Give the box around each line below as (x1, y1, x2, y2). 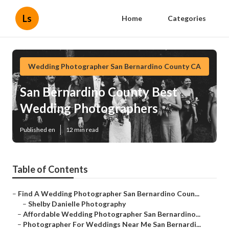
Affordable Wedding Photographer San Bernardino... (23, 210, 200, 219)
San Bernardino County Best (20, 84, 177, 100)
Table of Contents (12, 164, 88, 175)
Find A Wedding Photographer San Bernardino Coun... (18, 189, 199, 198)
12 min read (66, 126, 99, 134)
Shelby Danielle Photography (28, 199, 126, 209)
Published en (20, 126, 55, 134)
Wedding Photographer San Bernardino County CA (28, 62, 201, 71)
